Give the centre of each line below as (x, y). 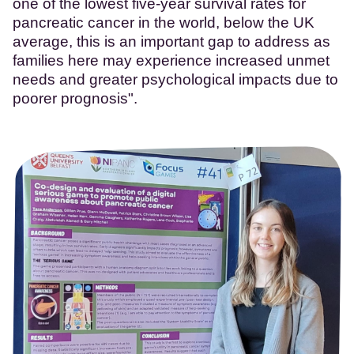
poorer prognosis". (75, 98)
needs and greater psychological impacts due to (175, 79)
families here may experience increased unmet (171, 60)
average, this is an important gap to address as (171, 41)
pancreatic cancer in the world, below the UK (164, 22)
